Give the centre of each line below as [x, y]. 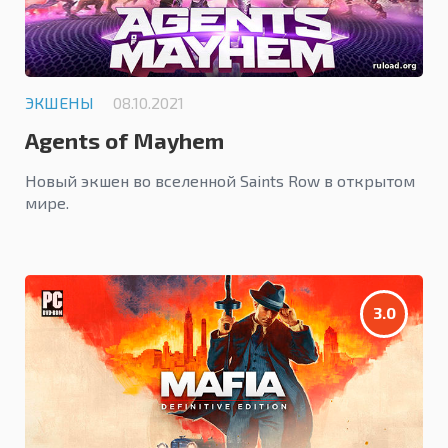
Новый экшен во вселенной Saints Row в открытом [220, 180]
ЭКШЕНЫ [59, 102]
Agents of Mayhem [124, 139]
